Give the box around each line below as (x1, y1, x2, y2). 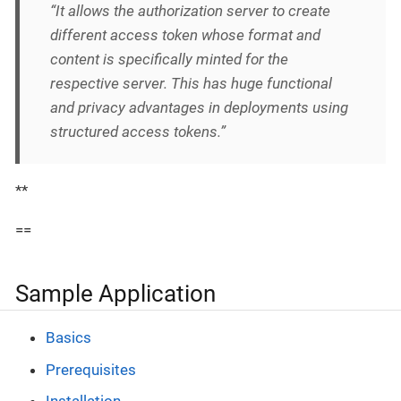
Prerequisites (46, 360, 136, 379)
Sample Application (15, 279, 216, 307)
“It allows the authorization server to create (50, 2, 330, 21)
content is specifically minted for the (50, 50, 288, 69)
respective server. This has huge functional (50, 74, 332, 93)
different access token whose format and (50, 26, 320, 45)
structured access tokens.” (50, 123, 226, 141)
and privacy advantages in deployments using (50, 98, 348, 117)
